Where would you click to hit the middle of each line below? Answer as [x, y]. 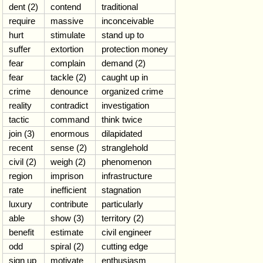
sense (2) [69, 148]
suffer [20, 49]
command [70, 119]
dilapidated [122, 134]
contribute [69, 204]
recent [21, 148]
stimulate [68, 35]
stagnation [121, 190]
